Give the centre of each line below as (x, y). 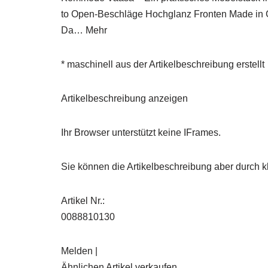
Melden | (79, 251)
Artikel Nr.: (83, 200)
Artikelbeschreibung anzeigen (124, 98)
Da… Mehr (84, 30)
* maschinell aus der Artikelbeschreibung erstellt (163, 64)
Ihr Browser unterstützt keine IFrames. (141, 132)
